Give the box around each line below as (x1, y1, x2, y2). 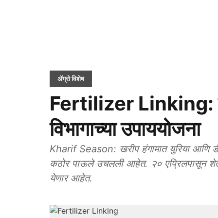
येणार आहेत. (50, 172, 92, 184)
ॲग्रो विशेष (57, 74, 84, 83)
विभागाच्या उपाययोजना (50, 117, 200, 141)
